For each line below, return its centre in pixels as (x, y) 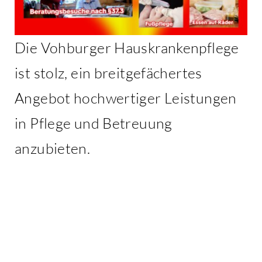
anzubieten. (53, 148)
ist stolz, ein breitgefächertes (108, 73)
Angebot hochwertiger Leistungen (126, 98)
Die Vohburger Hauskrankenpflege (127, 47)
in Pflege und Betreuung (94, 123)
